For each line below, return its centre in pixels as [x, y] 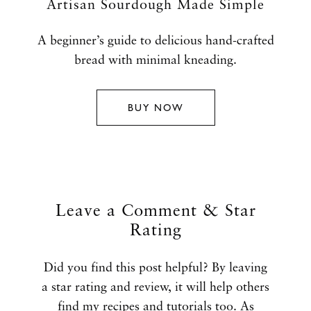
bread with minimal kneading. [155, 60]
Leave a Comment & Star [155, 211]
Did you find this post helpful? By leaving [155, 268]
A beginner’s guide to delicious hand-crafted [155, 41]
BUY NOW [155, 107]
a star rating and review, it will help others [155, 287]
